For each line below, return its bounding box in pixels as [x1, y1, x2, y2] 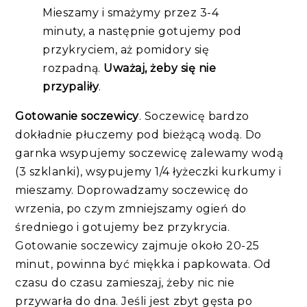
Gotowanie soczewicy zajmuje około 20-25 [15, 239, 260, 253]
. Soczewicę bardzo [138, 110, 249, 123]
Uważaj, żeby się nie [103, 62, 217, 75]
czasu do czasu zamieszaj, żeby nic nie [15, 276, 235, 290]
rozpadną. [42, 62, 104, 75]
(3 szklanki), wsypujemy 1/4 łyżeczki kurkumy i [15, 165, 282, 179]
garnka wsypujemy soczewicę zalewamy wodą [15, 147, 284, 160]
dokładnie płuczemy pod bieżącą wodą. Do [15, 128, 262, 142]
